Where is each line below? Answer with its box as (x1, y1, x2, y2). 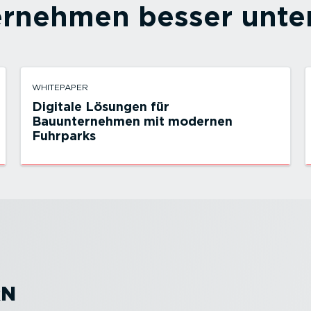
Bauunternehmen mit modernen (32, 114, 233, 128)
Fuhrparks (32, 128, 96, 143)
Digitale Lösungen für (32, 99, 170, 114)
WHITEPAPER (32, 82, 89, 92)
